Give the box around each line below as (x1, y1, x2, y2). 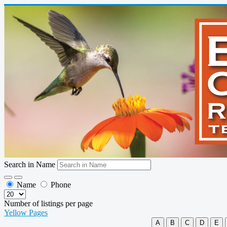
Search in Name (4, 160, 57, 169)
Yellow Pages (4, 208, 48, 217)
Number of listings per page (4, 199, 93, 208)
